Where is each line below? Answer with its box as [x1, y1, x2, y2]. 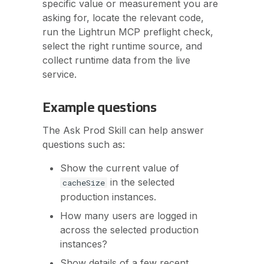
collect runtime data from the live [42, 54, 190, 66]
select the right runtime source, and [42, 40, 202, 52]
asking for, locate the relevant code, [42, 12, 204, 24]
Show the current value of [60, 162, 179, 174]
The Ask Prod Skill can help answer [42, 124, 204, 136]
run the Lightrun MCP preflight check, [42, 26, 213, 38]
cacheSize [62, 177, 105, 188]
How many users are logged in [60, 210, 197, 222]
